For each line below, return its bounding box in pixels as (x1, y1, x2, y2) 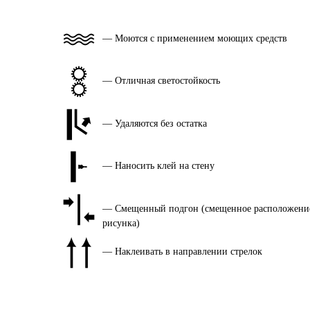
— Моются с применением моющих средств (102, 33, 287, 44)
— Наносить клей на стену (102, 161, 215, 172)
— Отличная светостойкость (102, 75, 220, 86)
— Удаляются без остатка (102, 118, 207, 129)
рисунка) (102, 217, 140, 228)
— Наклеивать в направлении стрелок (102, 246, 262, 257)
